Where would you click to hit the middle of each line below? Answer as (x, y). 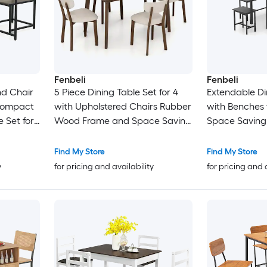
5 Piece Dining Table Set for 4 (116, 92)
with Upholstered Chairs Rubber (122, 107)
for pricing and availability (104, 167)
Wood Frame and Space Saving (122, 121)
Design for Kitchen (93, 135)
